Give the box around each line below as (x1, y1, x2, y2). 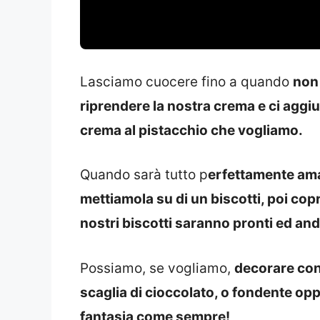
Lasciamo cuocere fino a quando (80, 73, 293, 90)
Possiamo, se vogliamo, (80, 259, 234, 276)
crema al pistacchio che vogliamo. (80, 121, 303, 139)
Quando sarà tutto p (80, 166, 208, 184)
